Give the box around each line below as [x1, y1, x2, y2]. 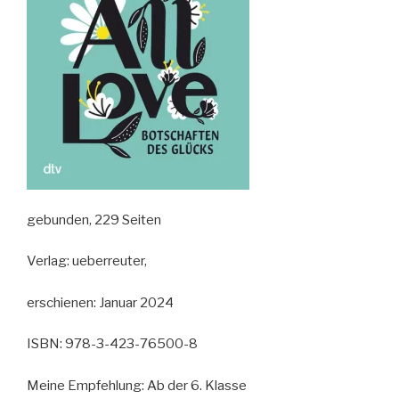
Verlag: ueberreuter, [27, 253, 147, 270]
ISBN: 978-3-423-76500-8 [27, 336, 198, 353]
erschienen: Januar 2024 [27, 294, 174, 311]
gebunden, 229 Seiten [27, 211, 161, 228]
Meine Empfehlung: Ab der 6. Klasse [27, 377, 247, 394]
